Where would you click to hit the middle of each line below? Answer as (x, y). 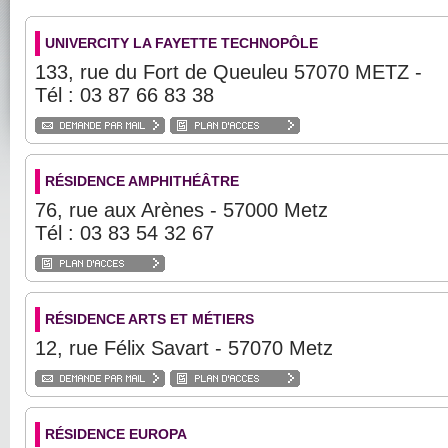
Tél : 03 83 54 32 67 (124, 233)
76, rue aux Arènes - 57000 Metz (181, 210)
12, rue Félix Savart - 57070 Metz (184, 348)
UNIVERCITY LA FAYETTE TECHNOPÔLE (181, 43)
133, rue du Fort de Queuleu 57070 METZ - (234, 72)
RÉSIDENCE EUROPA (116, 434)
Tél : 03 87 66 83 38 (124, 95)
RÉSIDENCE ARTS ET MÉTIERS (149, 319)
